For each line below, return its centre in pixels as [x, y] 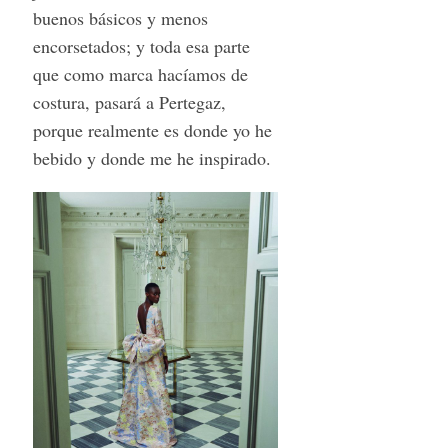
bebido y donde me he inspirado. [151, 158]
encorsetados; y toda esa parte [141, 46]
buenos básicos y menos [120, 18]
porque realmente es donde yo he [152, 130]
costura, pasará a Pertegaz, [129, 102]
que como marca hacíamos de [140, 74]
